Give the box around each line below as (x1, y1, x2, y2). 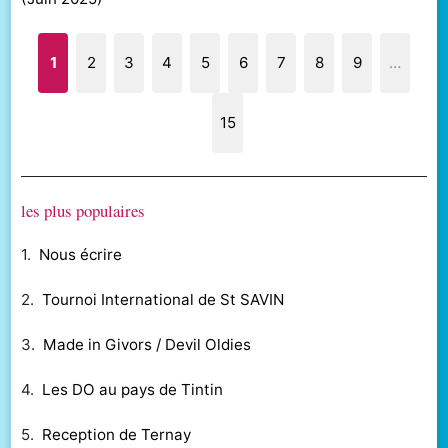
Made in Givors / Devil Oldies (43, 334, 252, 354)
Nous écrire (39, 245, 123, 265)
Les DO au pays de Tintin (42, 379, 224, 399)
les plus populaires (21, 198, 146, 222)
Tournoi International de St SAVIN (42, 290, 285, 310)
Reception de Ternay (42, 424, 192, 444)
